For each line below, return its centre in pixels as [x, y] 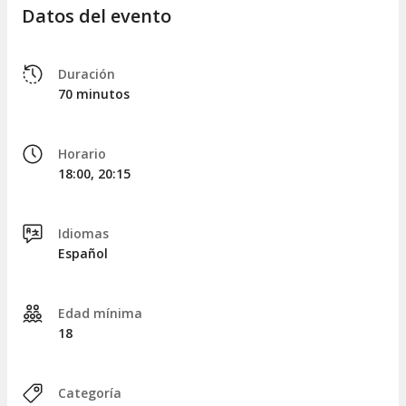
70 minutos [94, 94]
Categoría [90, 393]
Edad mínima [100, 314]
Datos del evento [97, 16]
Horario [82, 154]
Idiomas [83, 234]
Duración [87, 74]
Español [83, 254]
